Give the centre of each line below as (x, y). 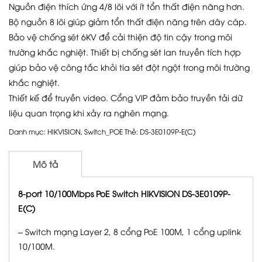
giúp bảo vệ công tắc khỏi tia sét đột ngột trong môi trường (129, 67)
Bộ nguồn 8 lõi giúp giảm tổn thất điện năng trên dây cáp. (128, 21)
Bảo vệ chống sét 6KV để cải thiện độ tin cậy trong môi (120, 36)
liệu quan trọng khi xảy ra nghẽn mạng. (89, 112)
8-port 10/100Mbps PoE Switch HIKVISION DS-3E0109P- (124, 193)
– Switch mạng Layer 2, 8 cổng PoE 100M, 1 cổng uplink (130, 231)
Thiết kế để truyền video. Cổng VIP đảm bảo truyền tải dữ (126, 97)
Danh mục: (28, 131)
